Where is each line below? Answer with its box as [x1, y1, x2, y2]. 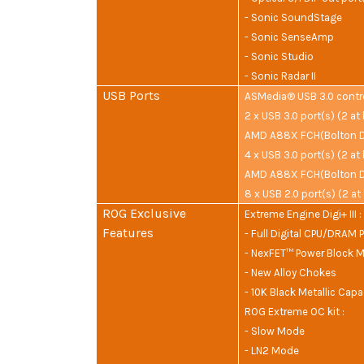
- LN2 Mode [245, 344, 300, 357]
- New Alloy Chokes [245, 266, 337, 279]
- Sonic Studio [245, 50, 314, 63]
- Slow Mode [245, 325, 305, 338]
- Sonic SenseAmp [245, 31, 335, 44]
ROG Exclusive [102, 206, 187, 222]
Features [102, 225, 154, 241]
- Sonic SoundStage [245, 11, 343, 24]
